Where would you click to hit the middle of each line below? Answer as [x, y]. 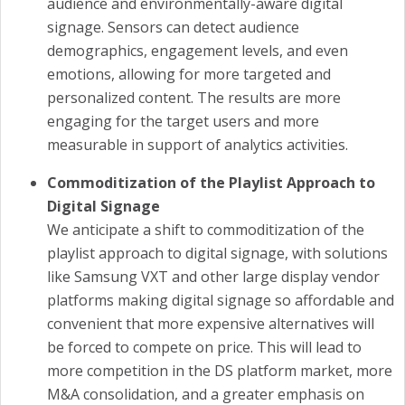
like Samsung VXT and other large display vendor [213, 276]
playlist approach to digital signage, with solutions [217, 253]
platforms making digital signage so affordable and [221, 300]
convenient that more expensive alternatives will [211, 323]
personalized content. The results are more [194, 97]
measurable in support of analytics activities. [198, 144]
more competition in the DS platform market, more [220, 370]
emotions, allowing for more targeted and [189, 74]
